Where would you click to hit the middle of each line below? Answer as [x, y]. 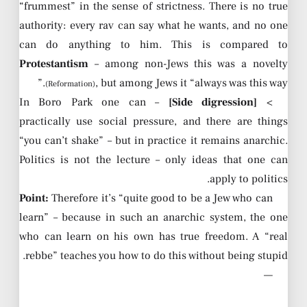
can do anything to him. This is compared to [153, 44]
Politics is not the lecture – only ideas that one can [153, 159]
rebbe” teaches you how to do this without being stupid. [157, 255]
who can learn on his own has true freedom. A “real [153, 236]
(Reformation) [70, 84]
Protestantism [54, 63]
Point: [34, 198]
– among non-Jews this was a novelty [188, 63]
